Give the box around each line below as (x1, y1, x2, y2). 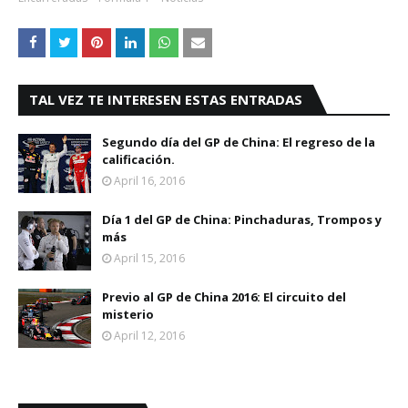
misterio (102, 306, 154, 322)
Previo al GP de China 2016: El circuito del (102, 289, 346, 305)
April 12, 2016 (114, 328, 185, 343)
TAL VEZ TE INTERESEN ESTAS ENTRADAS (29, 90, 302, 108)
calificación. (102, 151, 175, 168)
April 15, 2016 (114, 250, 185, 266)
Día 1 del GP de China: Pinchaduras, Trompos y (102, 211, 382, 228)
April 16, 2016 (114, 173, 185, 189)
